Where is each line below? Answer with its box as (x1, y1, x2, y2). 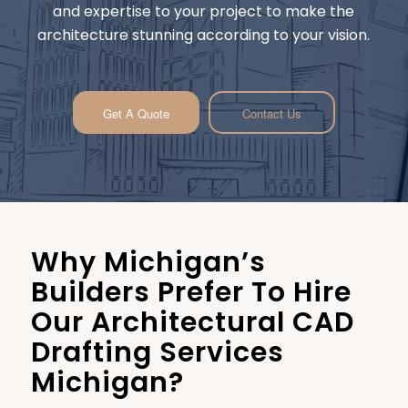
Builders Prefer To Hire (30, 272, 352, 311)
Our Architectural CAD (30, 302, 354, 342)
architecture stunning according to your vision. (37, 24, 371, 46)
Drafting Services (30, 332, 284, 372)
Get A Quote (102, 104, 169, 122)
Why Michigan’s (30, 242, 266, 281)
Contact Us (241, 104, 301, 122)
